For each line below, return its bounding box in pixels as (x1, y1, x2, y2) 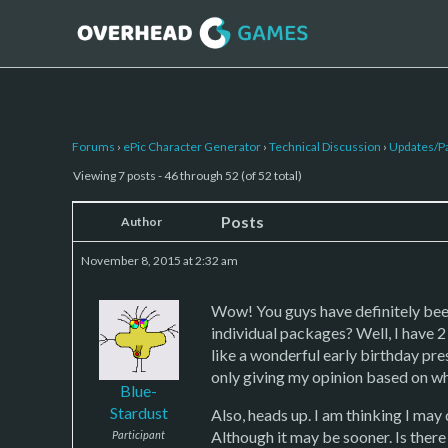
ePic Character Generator (123, 138, 261, 154)
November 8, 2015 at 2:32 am (81, 252, 238, 268)
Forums (72, 138, 115, 154)
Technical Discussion (269, 138, 381, 154)
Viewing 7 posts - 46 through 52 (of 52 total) (73, 167, 302, 183)
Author (120, 213, 162, 229)
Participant (112, 427, 165, 441)
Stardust (109, 402, 168, 422)
